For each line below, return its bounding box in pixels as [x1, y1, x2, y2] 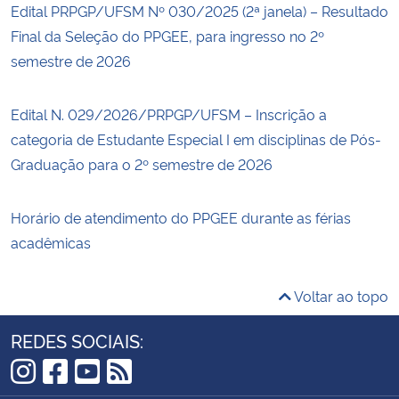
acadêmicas [11, 232, 91, 252]
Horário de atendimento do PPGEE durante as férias [11, 207, 351, 227]
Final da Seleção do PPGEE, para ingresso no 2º [11, 25, 324, 45]
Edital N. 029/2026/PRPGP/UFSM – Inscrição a [11, 103, 327, 124]
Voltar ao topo [291, 285, 388, 305]
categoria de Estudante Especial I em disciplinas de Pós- [11, 128, 381, 149]
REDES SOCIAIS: [11, 327, 143, 353]
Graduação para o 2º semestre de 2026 [11, 153, 273, 174]
